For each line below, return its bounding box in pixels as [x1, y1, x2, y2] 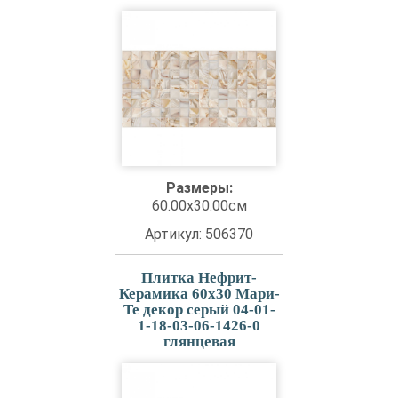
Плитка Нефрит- [141, 269, 257, 286]
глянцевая [163, 333, 235, 350]
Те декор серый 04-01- [123, 301, 275, 318]
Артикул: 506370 [145, 226, 253, 243]
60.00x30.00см [151, 197, 247, 214]
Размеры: [165, 179, 233, 196]
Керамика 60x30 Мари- [118, 285, 280, 302]
